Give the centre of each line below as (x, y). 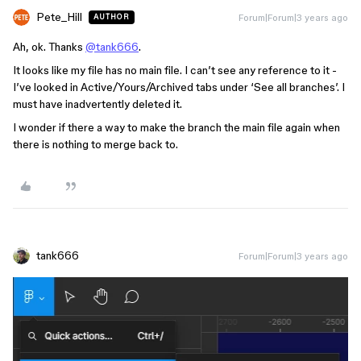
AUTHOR (112, 17)
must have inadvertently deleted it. (98, 104)
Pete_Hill (59, 17)
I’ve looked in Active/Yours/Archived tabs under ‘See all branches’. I (179, 87)
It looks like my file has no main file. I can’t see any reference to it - (175, 70)
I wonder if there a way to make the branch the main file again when (176, 127)
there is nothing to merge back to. (95, 144)
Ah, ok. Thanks (49, 47)
